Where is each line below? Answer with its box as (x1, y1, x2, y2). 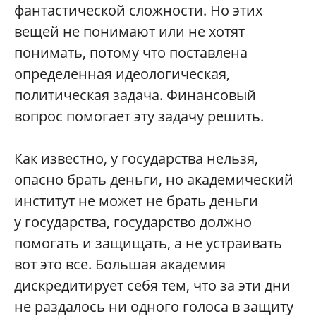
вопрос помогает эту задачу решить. (14, 106, 264, 126)
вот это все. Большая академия (14, 254, 226, 274)
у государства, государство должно (14, 212, 252, 231)
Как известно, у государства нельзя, (14, 148, 258, 168)
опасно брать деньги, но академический (14, 169, 293, 189)
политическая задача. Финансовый (14, 85, 256, 104)
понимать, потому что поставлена (14, 42, 248, 62)
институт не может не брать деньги (14, 190, 258, 210)
